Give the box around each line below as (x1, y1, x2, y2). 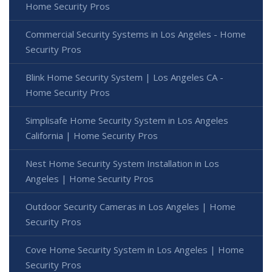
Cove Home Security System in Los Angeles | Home (25, 243, 244, 256)
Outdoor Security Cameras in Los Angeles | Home (25, 200, 236, 213)
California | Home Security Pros (25, 129, 158, 142)
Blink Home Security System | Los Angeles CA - (25, 71, 223, 84)
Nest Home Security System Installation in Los (25, 157, 219, 170)
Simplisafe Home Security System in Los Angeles (25, 114, 228, 127)
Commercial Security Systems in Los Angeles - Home (25, 28, 246, 41)
